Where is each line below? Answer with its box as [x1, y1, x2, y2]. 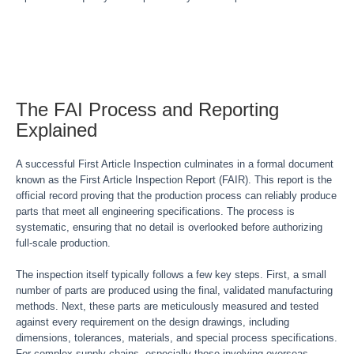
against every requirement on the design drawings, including [16, 316, 289, 328]
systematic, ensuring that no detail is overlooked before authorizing [16, 221, 322, 233]
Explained [16, 119, 97, 141]
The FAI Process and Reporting [16, 99, 279, 120]
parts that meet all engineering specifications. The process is [16, 205, 295, 217]
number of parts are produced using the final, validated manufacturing [16, 284, 333, 296]
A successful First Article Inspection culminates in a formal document [16, 158, 333, 170]
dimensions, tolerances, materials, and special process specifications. [16, 332, 337, 344]
